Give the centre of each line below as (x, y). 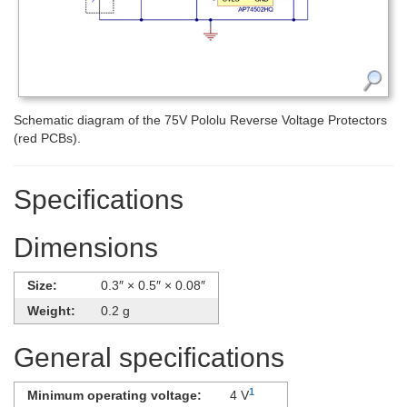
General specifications (149, 358)
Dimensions (86, 248)
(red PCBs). (47, 139)
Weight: (51, 311)
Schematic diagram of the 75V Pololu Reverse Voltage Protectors (200, 120)
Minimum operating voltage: (114, 396)
